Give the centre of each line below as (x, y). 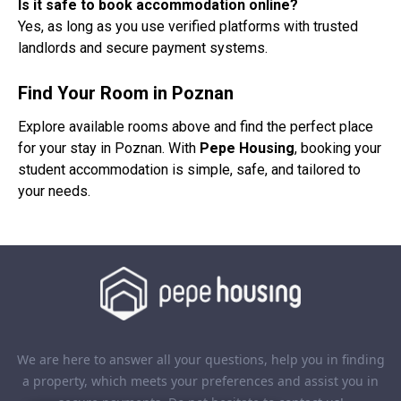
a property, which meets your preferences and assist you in (200, 380)
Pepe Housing (247, 148)
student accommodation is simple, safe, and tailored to (189, 170)
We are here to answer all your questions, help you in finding (200, 359)
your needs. (54, 191)
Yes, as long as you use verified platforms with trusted (188, 26)
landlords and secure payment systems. (143, 48)
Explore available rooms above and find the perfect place (196, 127)
